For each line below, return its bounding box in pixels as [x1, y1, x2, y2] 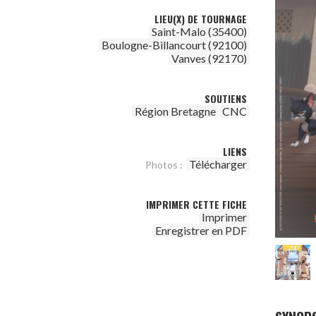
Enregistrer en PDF [155, 224, 247, 237]
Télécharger [189, 157, 247, 171]
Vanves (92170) [171, 51, 247, 65]
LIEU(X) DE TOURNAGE [154, 11, 247, 26]
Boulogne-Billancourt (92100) [102, 38, 247, 51]
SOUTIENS [205, 91, 247, 106]
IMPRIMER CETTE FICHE [146, 197, 247, 212]
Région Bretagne [135, 104, 216, 118]
